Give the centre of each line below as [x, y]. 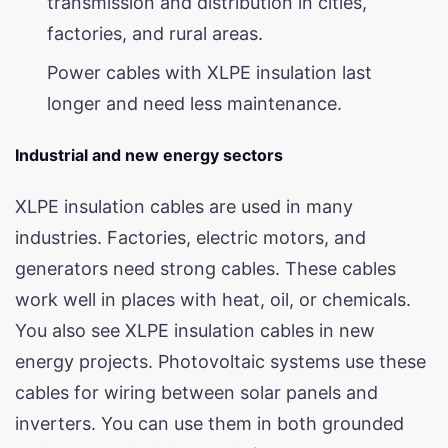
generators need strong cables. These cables [205, 268]
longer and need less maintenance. [194, 103]
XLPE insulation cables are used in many [184, 206]
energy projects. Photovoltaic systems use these [220, 361]
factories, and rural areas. [155, 33]
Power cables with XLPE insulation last [209, 72]
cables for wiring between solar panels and [196, 392]
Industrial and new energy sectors [149, 154]
